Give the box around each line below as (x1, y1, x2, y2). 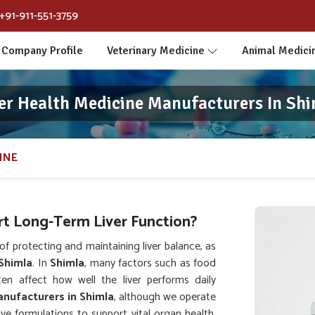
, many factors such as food (84, 254, 217, 273)
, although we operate (113, 288, 217, 307)
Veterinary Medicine (106, 44, 205, 58)
